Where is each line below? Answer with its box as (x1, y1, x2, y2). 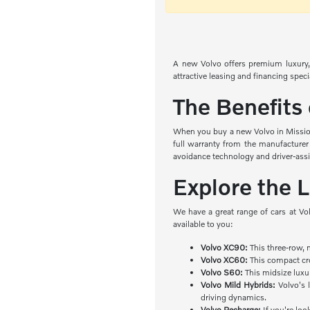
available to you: (173, 219, 234, 229)
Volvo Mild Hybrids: (201, 280, 276, 290)
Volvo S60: (201, 267, 246, 277)
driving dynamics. (201, 292, 267, 302)
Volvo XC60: (201, 255, 248, 265)
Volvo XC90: (201, 242, 250, 253)
